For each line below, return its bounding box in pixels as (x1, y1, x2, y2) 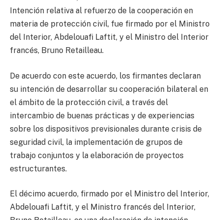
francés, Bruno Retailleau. (10, 46, 104, 55)
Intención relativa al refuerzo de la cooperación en (10, 6, 193, 16)
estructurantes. (10, 164, 67, 173)
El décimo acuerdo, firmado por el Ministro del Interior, (10, 189, 209, 199)
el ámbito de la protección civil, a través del (10, 97, 168, 107)
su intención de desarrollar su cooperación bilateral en (10, 84, 208, 94)
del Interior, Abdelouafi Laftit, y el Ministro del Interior (10, 32, 209, 42)
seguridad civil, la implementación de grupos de (10, 137, 183, 147)
